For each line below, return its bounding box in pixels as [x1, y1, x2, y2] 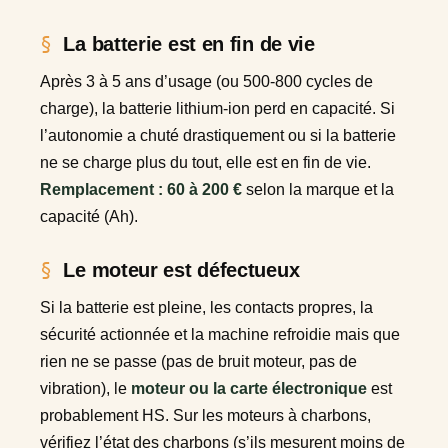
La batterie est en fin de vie [63, 32, 315, 55]
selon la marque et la [242, 180, 394, 198]
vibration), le [40, 379, 131, 397]
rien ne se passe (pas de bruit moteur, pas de [40, 352, 357, 370]
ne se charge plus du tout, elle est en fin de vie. [40, 153, 371, 171]
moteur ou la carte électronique [131, 379, 367, 397]
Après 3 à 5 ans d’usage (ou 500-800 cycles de [40, 72, 373, 90]
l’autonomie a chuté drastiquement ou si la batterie [40, 126, 396, 144]
